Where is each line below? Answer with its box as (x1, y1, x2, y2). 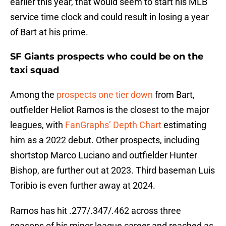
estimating (161, 120, 206, 131)
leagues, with (10, 120, 65, 131)
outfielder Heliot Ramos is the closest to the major (10, 104, 209, 116)
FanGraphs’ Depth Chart (65, 120, 161, 131)
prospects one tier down (56, 89, 153, 100)
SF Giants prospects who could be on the (10, 51, 203, 63)
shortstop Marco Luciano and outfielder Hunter (10, 150, 197, 161)
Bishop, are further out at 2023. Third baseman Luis (10, 165, 215, 176)
